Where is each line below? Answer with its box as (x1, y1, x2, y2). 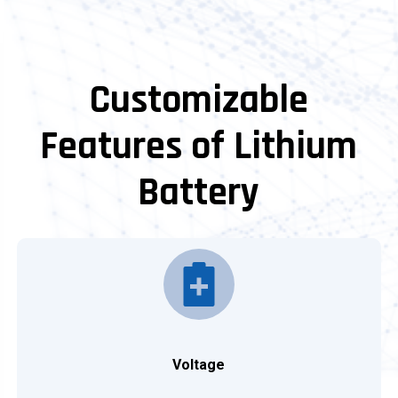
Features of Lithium (40, 121, 358, 171)
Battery (138, 167, 260, 218)
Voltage (172, 355, 226, 373)
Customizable (89, 75, 308, 125)
